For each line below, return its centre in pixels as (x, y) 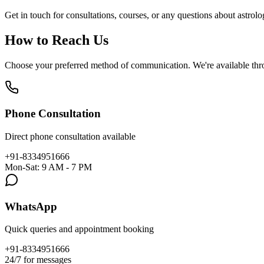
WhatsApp (31, 206)
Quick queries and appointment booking (79, 229)
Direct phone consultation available (70, 136)
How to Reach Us (57, 40)
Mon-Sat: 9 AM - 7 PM (48, 167)
